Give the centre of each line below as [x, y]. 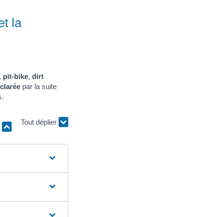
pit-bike [15, 76]
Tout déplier [40, 128]
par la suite [39, 86]
